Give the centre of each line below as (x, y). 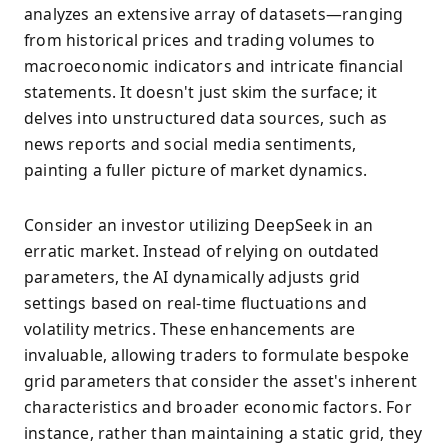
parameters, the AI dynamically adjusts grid (192, 276)
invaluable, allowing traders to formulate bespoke (216, 354)
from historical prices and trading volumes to (200, 40)
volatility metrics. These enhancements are (190, 328)
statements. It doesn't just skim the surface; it (201, 92)
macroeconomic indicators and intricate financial (214, 66)
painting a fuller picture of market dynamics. (196, 170)
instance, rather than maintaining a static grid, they (223, 432)
